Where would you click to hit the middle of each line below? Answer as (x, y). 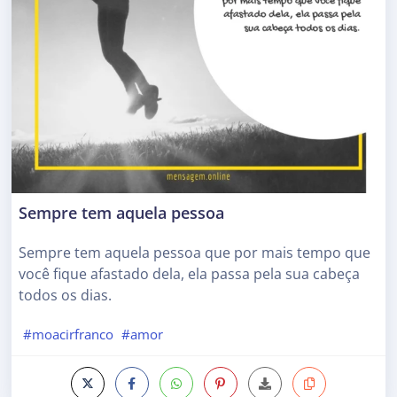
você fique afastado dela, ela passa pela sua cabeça (189, 274)
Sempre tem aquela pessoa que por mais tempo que (195, 253)
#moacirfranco (68, 334)
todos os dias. (65, 296)
